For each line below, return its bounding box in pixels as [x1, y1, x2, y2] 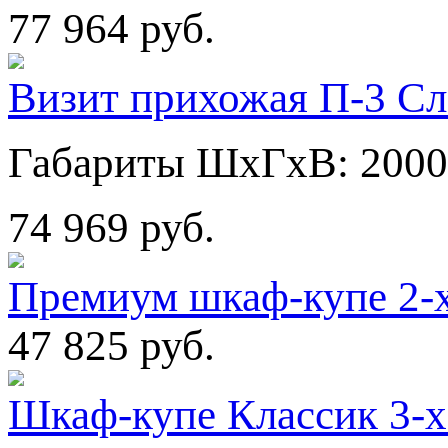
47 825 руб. [8, 321, 215, 369]
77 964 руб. [8, 4, 215, 52]
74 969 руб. [8, 203, 215, 251]
